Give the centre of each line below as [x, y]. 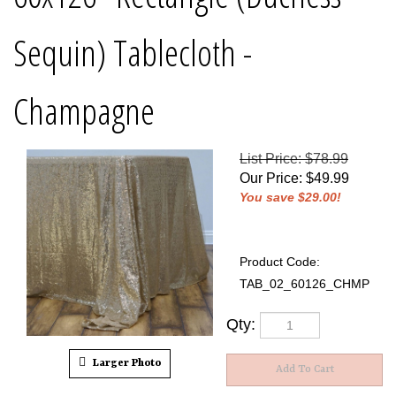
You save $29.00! [290, 197]
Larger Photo [126, 363]
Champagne [84, 110]
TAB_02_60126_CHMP [305, 284]
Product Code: [280, 262]
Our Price [269, 178]
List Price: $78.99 [294, 159]
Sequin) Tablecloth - [133, 52]
